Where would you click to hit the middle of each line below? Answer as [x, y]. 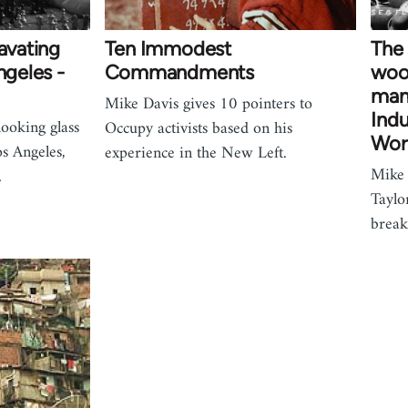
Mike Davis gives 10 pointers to [208, 105]
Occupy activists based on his [198, 129]
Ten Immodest [168, 49]
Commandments [179, 73]
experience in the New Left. [195, 154]
